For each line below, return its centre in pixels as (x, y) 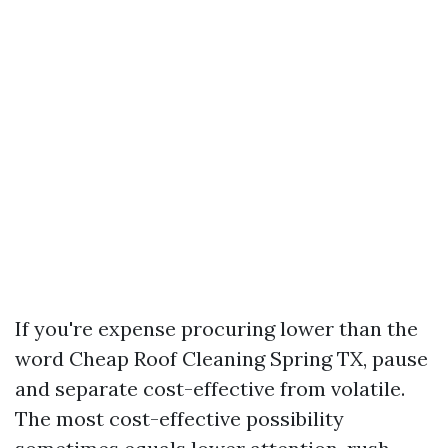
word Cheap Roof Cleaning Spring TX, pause (221, 358)
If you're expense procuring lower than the (216, 328)
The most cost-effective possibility (179, 418)
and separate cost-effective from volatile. (210, 388)
